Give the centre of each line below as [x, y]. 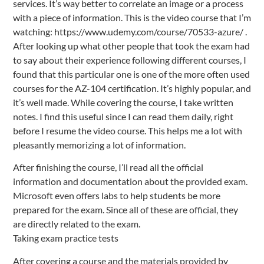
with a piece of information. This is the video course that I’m [132, 17]
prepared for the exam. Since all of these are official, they [126, 210]
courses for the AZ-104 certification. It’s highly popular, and [132, 88]
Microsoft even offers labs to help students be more [117, 196]
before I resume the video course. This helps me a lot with [128, 130]
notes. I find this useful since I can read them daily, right [123, 116]
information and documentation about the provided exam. [130, 181]
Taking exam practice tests [66, 238]
